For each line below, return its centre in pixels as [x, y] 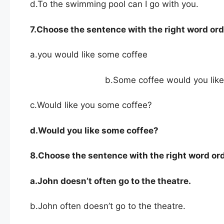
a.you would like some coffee [89, 55]
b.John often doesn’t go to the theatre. [108, 206]
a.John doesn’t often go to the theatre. [110, 181]
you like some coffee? [113, 130]
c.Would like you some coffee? [91, 105]
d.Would [47, 130]
